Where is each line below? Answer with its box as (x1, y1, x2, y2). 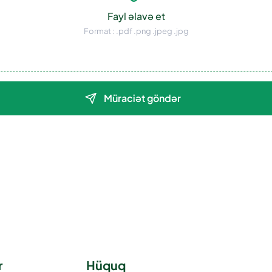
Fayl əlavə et (107, 9, 165, 22)
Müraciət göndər (103, 91, 181, 104)
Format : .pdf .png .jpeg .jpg (83, 25, 189, 36)
